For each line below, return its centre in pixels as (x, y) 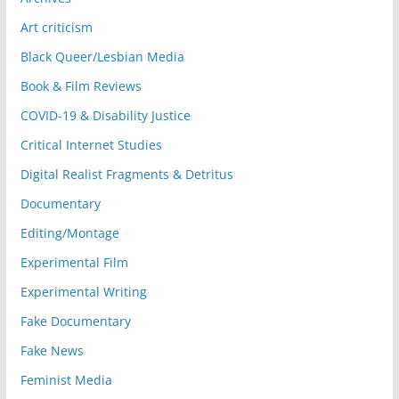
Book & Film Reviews (81, 85)
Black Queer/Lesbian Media (102, 56)
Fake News (52, 350)
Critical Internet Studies (91, 144)
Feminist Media (66, 379)
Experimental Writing (83, 291)
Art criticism (56, 27)
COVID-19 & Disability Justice (105, 115)
